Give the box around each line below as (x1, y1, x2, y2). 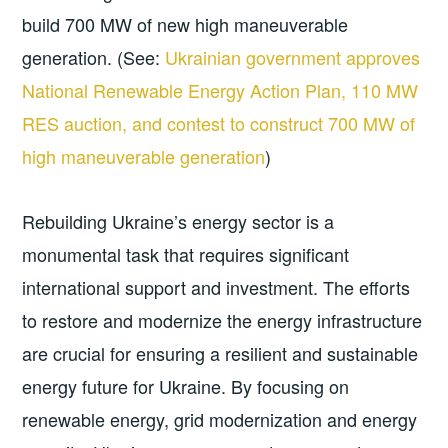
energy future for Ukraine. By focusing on (22, 373, 350, 400)
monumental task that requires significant (22, 241, 350, 268)
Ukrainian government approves (165, 44, 421, 71)
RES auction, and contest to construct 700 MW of (22, 110, 416, 137)
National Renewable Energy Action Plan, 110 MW (22, 77, 419, 104)
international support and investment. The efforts (22, 274, 411, 301)
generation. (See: (22, 44, 166, 71)
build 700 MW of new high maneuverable (22, 11, 349, 38)
